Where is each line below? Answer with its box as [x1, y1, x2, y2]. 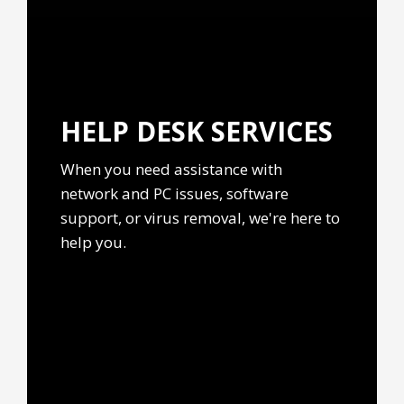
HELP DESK [60, 113, 212, 151]
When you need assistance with [60, 159, 283, 180]
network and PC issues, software [60, 183, 289, 205]
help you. [60, 232, 127, 253]
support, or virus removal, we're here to [60, 207, 341, 229]
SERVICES [211, 113, 334, 151]
